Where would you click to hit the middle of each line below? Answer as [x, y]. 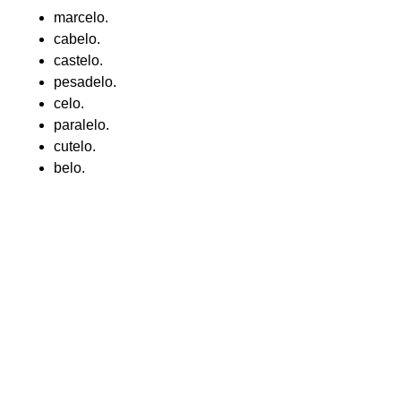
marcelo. [81, 17]
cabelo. [77, 39]
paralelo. [81, 125]
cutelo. [75, 146]
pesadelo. [85, 82]
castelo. [78, 60]
